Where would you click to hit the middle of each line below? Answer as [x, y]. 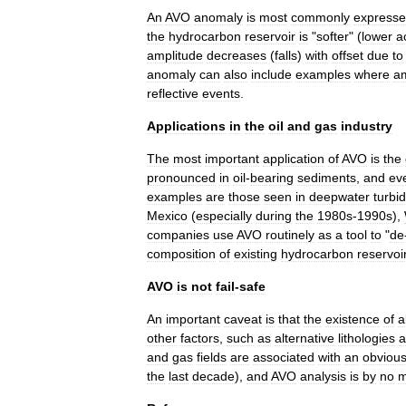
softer [333, 36]
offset [348, 55]
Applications [186, 126]
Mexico [167, 216]
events [221, 93]
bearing [272, 178]
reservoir [270, 36]
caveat [243, 319]
